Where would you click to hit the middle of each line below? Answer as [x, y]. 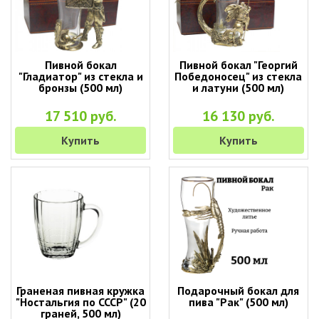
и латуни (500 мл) [239, 88]
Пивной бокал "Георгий [238, 65]
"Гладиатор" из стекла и [80, 76]
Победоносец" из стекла [239, 76]
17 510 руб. [80, 116]
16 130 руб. [238, 116]
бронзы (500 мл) [81, 88]
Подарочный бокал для [239, 291]
